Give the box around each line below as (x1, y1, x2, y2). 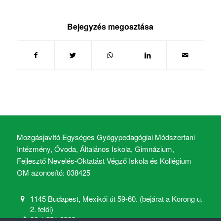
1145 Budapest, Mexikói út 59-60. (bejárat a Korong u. (30, 193, 203, 204)
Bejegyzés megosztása (67, 20, 154, 32)
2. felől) (30, 204, 54, 215)
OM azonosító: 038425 (16, 167, 90, 178)
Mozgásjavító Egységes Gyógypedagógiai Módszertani (16, 132, 195, 143)
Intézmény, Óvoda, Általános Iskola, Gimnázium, (16, 144, 174, 154)
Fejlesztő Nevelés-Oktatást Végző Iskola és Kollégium (16, 155, 191, 166)
